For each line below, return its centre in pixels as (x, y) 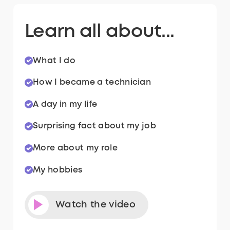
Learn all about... (100, 32)
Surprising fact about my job (95, 126)
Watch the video (95, 205)
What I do (54, 61)
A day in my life (65, 104)
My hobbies (58, 170)
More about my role (75, 148)
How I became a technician (92, 83)
